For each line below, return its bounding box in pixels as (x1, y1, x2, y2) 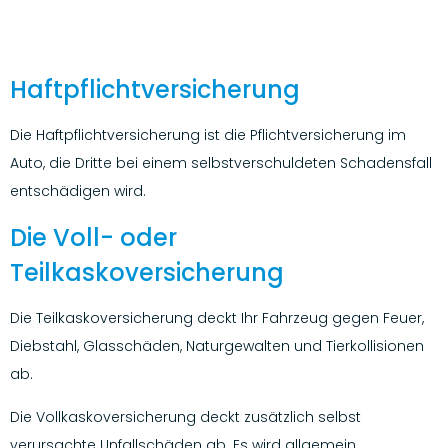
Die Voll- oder (10, 220, 177, 254)
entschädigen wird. (10, 181, 146, 202)
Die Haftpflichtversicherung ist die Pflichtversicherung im (10, 125, 406, 146)
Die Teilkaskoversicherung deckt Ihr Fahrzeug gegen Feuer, (10, 308, 424, 329)
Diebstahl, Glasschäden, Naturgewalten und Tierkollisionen (10, 336, 424, 357)
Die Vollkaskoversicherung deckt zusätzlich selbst (10, 406, 361, 427)
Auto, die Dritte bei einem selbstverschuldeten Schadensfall (10, 153, 432, 174)
